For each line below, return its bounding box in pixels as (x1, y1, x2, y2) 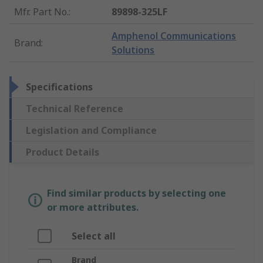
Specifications (26, 80, 93, 94)
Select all (72, 230, 116, 243)
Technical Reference (26, 102, 123, 116)
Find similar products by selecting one (47, 187, 226, 200)
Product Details (26, 146, 99, 159)
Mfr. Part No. (14, 5, 69, 19)
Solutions (112, 43, 155, 57)
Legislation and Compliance (26, 124, 157, 137)
